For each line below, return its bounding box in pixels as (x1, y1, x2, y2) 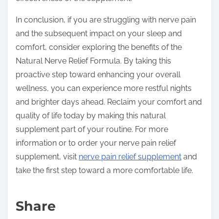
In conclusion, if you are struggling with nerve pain (16, 15, 196, 25)
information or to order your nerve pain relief (16, 138, 176, 148)
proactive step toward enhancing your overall (16, 70, 180, 80)
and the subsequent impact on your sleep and (16, 29, 182, 39)
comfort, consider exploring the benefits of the (16, 43, 182, 52)
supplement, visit (16, 152, 79, 162)
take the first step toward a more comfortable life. (16, 166, 193, 175)
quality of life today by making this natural (16, 111, 166, 121)
